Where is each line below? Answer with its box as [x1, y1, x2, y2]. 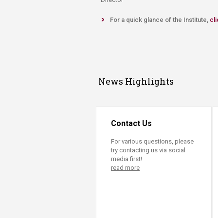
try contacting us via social [111, 146, 185, 154]
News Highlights [98, 75, 174, 87]
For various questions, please [111, 137, 194, 145]
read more [111, 163, 140, 171]
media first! [111, 155, 142, 163]
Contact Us [111, 118, 152, 128]
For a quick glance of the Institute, [110, 16, 210, 23]
